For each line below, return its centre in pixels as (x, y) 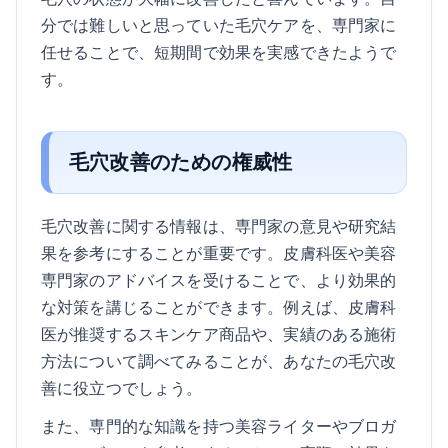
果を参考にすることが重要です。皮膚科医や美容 (219, 253)
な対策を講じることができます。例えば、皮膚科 (219, 307)
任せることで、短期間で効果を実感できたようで (219, 51)
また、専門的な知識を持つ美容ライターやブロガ (219, 426)
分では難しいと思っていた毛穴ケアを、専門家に (219, 24)
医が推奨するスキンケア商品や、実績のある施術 (219, 334)
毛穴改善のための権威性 (180, 162)
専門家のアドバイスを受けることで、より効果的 (219, 280)
